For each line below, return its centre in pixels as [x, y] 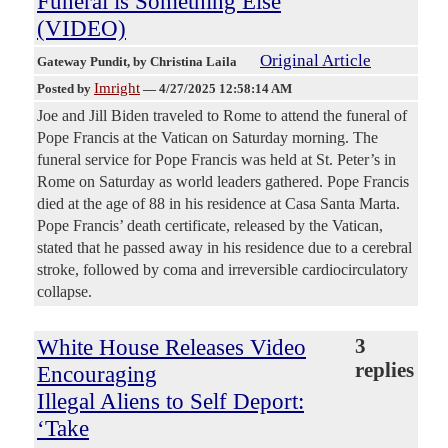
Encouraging [97, 374]
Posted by [65, 89]
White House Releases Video [171, 347]
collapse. [64, 292]
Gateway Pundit [82, 62]
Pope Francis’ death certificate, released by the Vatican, [210, 226]
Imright [117, 88]
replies [384, 370]
